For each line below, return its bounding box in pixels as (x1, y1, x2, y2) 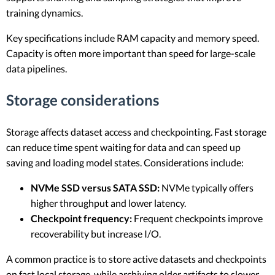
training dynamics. (6, 7, 83, 19)
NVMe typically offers (160, 182, 254, 194)
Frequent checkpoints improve (132, 212, 263, 225)
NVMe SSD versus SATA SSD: (31, 182, 160, 194)
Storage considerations (6, 91, 159, 109)
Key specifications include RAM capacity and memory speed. (6, 32, 259, 44)
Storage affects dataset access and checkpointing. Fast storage (6, 126, 266, 138)
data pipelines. (6, 63, 67, 75)
